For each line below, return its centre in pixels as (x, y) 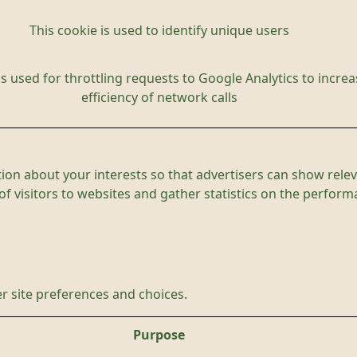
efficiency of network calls (159, 97)
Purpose (159, 335)
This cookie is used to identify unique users (159, 30)
